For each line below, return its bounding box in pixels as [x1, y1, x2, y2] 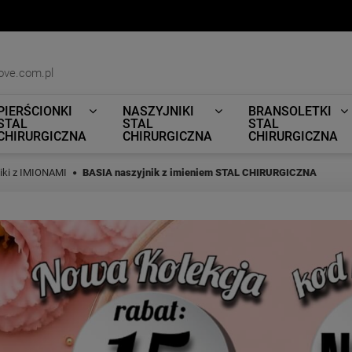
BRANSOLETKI [248, 104, 332, 119]
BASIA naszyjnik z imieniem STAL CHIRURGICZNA [82, 167, 317, 178]
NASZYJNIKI [123, 104, 194, 119]
